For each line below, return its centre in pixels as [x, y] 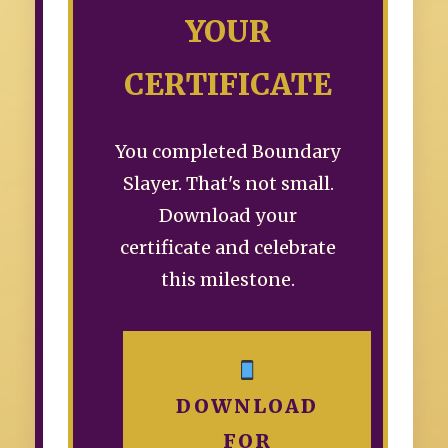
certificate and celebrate [228, 247]
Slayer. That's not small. [228, 183]
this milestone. [228, 279]
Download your [228, 215]
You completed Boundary [228, 151]
